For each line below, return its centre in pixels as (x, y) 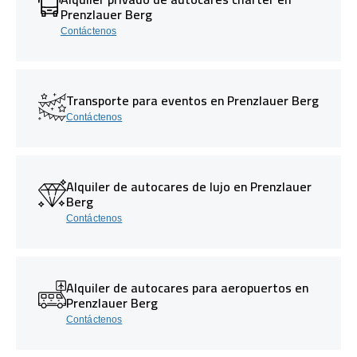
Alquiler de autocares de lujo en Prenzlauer (189, 186)
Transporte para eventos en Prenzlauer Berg (192, 100)
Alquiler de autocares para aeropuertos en (187, 287)
